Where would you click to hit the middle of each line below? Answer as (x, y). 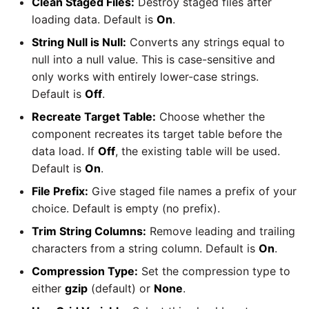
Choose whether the (210, 116)
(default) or (121, 288)
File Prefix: (60, 191)
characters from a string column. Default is (145, 248)
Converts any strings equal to (206, 42)
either (48, 288)
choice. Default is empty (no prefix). (126, 208)
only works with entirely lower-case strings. (145, 76)
